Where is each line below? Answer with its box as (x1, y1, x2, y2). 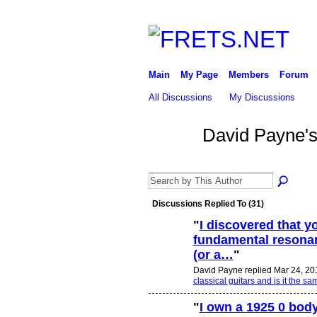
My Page (180, 69, 218, 80)
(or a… (192, 248, 234, 263)
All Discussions (148, 91, 212, 103)
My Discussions (229, 91, 296, 103)
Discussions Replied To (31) (151, 199, 264, 209)
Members (228, 69, 269, 80)
